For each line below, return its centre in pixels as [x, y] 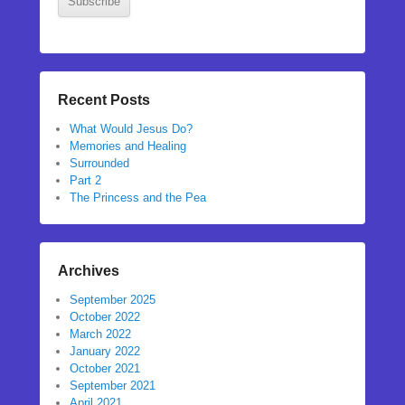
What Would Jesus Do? [131, 129]
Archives [89, 271]
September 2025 [113, 300]
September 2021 [113, 386]
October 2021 [105, 369]
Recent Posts [104, 100]
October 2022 [105, 317]
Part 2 [85, 181]
